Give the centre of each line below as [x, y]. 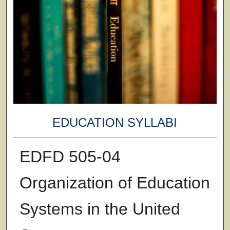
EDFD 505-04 [70, 156]
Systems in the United [100, 209]
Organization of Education [114, 183]
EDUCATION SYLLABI [115, 123]
